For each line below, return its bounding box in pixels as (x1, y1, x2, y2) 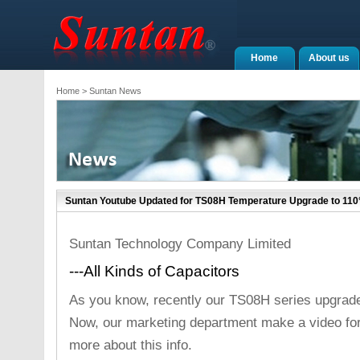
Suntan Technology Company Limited (68, 235, 291, 252)
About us (308, 52, 350, 63)
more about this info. (68, 337, 192, 353)
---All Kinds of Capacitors (68, 263, 239, 280)
